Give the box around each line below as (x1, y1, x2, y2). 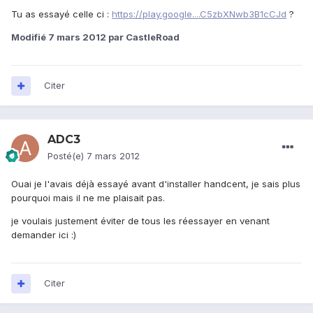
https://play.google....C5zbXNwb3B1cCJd (112, 8, 286, 20)
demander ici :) (11, 229, 76, 241)
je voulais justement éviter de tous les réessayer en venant (11, 215, 270, 227)
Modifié (11, 31, 48, 43)
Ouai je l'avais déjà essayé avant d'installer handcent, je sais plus (11, 178, 300, 190)
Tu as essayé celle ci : (11, 8, 112, 20)
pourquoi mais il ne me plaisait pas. (11, 192, 165, 204)
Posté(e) (48, 150, 87, 162)
